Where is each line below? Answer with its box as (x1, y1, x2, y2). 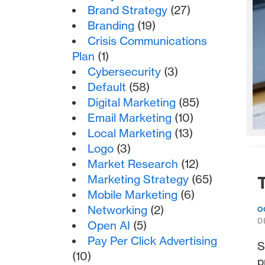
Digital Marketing (88, 95, 176, 109)
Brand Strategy (88, 3, 168, 17)
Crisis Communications (88, 34, 208, 48)
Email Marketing (88, 111, 172, 125)
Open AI (88, 218, 131, 232)
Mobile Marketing (88, 188, 178, 202)
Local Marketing (88, 126, 172, 140)
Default (88, 80, 127, 94)
